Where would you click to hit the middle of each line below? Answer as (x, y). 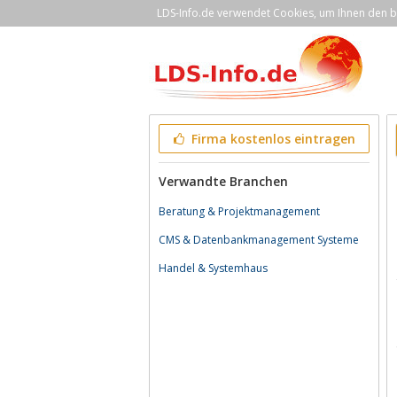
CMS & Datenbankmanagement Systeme (259, 240)
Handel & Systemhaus (213, 268)
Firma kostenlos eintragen (271, 139)
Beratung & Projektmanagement (239, 211)
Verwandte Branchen (223, 181)
